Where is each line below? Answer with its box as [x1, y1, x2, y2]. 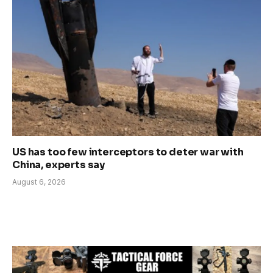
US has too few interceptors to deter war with [12, 145, 244, 158]
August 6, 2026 [12, 177, 66, 186]
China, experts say [12, 158, 105, 171]
